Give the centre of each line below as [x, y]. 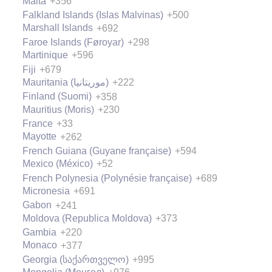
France [38, 124]
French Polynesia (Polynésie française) [107, 178]
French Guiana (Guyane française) [97, 151]
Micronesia [46, 191]
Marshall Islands [58, 28]
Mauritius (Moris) [58, 109]
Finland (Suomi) [57, 97]
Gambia [39, 233]
